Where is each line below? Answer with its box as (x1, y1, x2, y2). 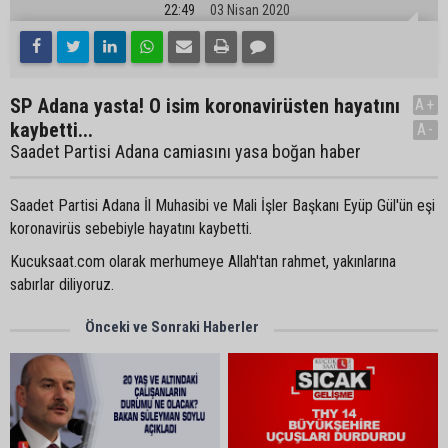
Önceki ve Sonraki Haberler (85, 318, 259, 336)
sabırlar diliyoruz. (10, 275, 114, 294)
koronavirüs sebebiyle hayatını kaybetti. (10, 219, 252, 238)
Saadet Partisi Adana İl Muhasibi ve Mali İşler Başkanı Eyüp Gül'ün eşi (10, 196, 435, 215)
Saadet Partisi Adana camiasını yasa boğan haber (10, 141, 361, 162)
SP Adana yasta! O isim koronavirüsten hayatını (10, 94, 400, 118)
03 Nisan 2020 (209, 2, 290, 18)
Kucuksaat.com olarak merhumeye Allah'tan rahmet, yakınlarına (10, 252, 396, 271)
